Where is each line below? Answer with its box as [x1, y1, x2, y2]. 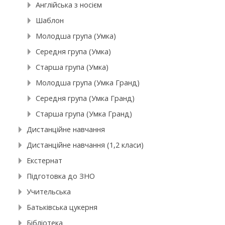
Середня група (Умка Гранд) [36, 93, 135, 103]
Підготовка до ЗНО [27, 171, 95, 181]
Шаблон [36, 16, 64, 26]
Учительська [27, 187, 71, 197]
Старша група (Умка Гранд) [36, 109, 133, 119]
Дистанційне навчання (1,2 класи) [27, 140, 144, 150]
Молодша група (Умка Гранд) [36, 78, 140, 88]
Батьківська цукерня [27, 202, 98, 212]
